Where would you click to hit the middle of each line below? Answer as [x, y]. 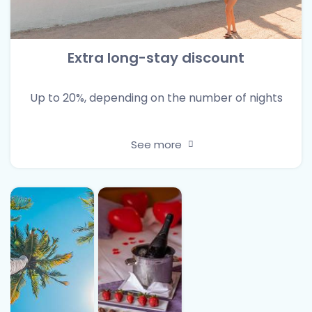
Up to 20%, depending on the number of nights [156, 98]
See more [156, 144]
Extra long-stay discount [156, 57]
